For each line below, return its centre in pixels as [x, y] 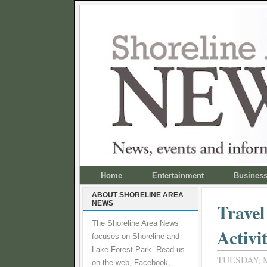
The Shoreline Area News [135, 223]
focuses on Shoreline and [136, 237]
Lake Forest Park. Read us [138, 250]
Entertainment [178, 176]
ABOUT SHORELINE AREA [138, 195]
